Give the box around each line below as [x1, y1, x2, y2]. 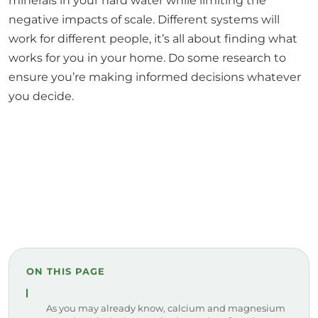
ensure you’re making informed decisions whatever [9, 70, 301, 84]
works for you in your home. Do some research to [9, 50, 286, 65]
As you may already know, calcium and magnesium [46, 302, 285, 314]
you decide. [9, 89, 74, 103]
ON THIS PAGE [26, 265, 106, 277]
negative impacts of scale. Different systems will [9, 12, 280, 26]
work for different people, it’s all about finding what [9, 31, 297, 45]
